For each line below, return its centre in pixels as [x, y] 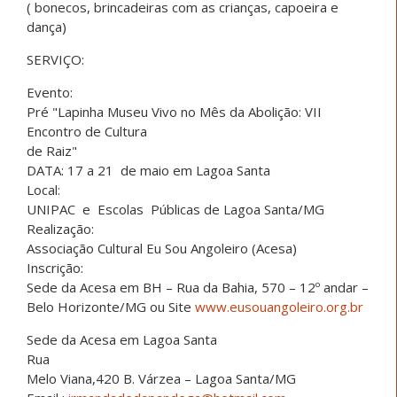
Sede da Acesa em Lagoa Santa [122, 339]
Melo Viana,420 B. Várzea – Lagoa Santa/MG [161, 378]
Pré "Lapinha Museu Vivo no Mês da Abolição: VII [174, 111]
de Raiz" [52, 150]
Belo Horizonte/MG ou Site [111, 306]
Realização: [60, 228]
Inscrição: [55, 267]
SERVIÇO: [55, 59]
